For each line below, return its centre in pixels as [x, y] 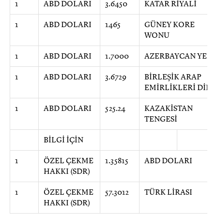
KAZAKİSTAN [169, 108]
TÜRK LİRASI [168, 192]
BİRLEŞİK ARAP [173, 77]
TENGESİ [161, 119]
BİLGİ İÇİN [63, 140]
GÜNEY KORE [170, 25]
